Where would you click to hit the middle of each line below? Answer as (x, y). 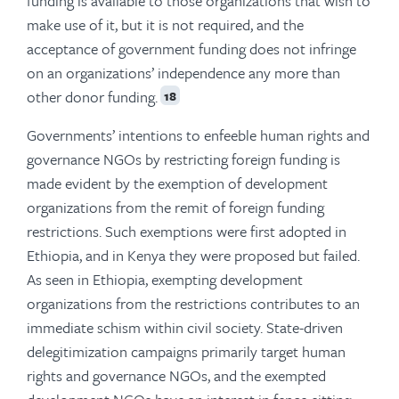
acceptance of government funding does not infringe (191, 49)
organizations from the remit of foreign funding (175, 208)
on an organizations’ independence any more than (183, 73)
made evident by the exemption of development (177, 183)
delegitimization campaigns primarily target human (186, 352)
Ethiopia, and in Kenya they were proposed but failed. (193, 256)
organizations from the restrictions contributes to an (193, 304)
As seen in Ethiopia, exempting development (165, 280)
